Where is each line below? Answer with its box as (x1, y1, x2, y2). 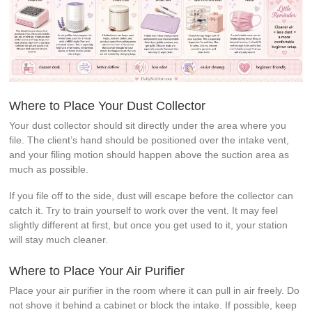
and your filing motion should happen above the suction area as (9, 148, 290, 160)
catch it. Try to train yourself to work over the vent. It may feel (9, 204, 279, 216)
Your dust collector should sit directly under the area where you (9, 119, 287, 131)
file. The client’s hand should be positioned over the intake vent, (9, 134, 290, 146)
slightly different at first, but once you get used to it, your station (9, 219, 288, 231)
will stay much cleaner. (9, 233, 109, 245)
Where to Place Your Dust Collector (9, 98, 206, 113)
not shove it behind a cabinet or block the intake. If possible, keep (9, 299, 297, 311)
